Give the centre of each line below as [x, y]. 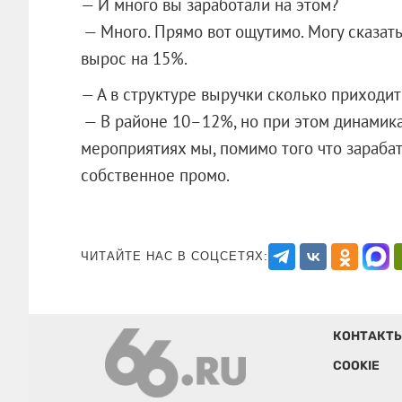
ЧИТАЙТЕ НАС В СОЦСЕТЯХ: [174, 256]
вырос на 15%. [134, 58]
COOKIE [356, 365]
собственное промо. [181, 175]
